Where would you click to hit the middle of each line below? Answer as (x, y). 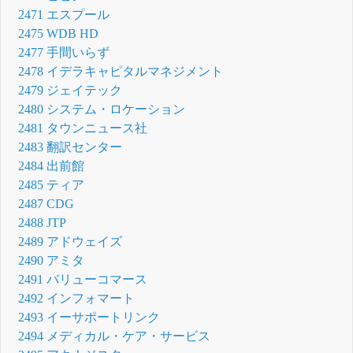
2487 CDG (46, 203)
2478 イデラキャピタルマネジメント (121, 71)
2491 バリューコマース (83, 279)
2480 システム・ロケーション (102, 109)
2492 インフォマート (77, 298)
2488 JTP (43, 222)
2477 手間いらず (64, 52)
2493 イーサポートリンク (89, 317)
